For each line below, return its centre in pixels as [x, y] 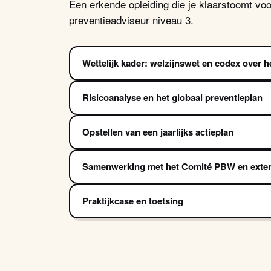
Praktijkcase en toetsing [133, 201]
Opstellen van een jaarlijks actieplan [158, 132]
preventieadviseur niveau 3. [131, 19]
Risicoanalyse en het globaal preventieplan [172, 97]
